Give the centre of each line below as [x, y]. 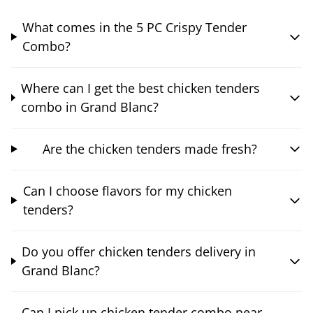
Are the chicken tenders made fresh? [150, 148]
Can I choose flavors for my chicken [127, 190]
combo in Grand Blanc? [89, 107]
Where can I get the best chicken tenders [140, 88]
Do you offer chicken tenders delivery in [138, 251]
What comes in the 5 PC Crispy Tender [135, 27]
